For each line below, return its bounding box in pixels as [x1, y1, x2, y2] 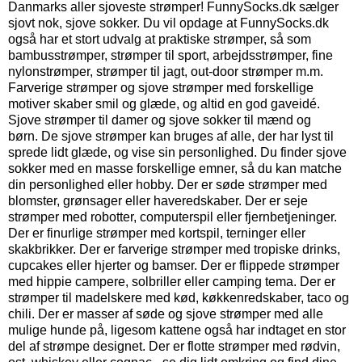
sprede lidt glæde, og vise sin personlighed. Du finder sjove [8, 145, 347, 160]
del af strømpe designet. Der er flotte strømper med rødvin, [8, 339, 340, 354]
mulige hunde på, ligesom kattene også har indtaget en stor [8, 323, 346, 338]
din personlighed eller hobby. [8, 178, 177, 192]
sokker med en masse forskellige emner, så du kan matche [8, 162, 342, 176]
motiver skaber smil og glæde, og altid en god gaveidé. [8, 97, 320, 112]
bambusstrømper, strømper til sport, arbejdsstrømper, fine [8, 48, 333, 63]
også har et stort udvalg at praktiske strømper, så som [8, 32, 311, 47]
